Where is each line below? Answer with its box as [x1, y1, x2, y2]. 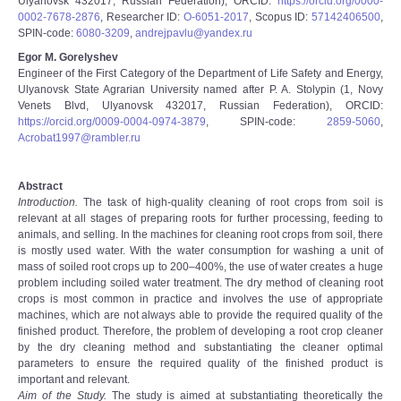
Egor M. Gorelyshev [18, 51, 118, 64]
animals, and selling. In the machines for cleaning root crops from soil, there [18, 228, 383, 241]
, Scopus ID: [249, 11, 311, 23]
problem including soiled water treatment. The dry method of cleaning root [18, 277, 383, 289]
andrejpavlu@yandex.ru [135, 27, 252, 39]
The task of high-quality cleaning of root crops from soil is [78, 196, 383, 209]
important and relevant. [18, 373, 130, 386]
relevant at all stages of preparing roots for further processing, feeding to [18, 212, 383, 225]
